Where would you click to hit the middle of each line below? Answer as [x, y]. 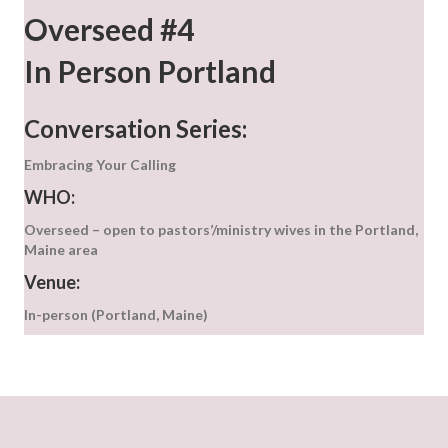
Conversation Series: [135, 129]
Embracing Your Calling [100, 165]
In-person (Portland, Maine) [116, 315]
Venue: [52, 282]
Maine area [61, 250]
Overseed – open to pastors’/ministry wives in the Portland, [221, 230]
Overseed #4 [109, 29]
